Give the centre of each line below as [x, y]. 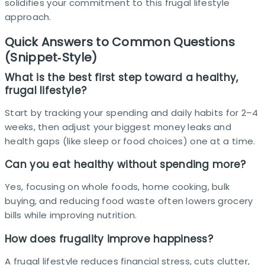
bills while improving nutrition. [71, 215]
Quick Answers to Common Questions [120, 42]
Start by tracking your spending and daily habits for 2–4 [132, 112]
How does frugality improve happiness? [109, 239]
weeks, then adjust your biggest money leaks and [118, 127]
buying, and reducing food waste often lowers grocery [129, 201]
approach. [28, 17]
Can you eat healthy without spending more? [125, 165]
